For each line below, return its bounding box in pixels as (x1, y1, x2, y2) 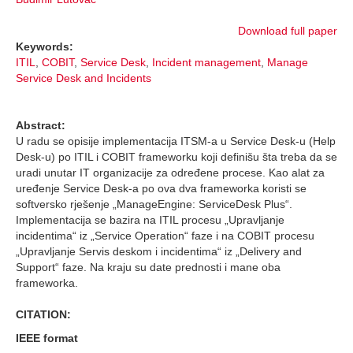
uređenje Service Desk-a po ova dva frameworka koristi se (16, 182, 307, 195)
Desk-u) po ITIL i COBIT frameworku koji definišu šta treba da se (16, 150, 337, 164)
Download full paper (238, 24, 337, 38)
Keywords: (16, 40, 73, 54)
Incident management (152, 56, 261, 69)
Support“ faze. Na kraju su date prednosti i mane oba (16, 261, 281, 274)
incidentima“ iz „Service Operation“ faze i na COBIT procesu (16, 229, 314, 243)
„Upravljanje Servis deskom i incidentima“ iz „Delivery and (16, 245, 302, 258)
